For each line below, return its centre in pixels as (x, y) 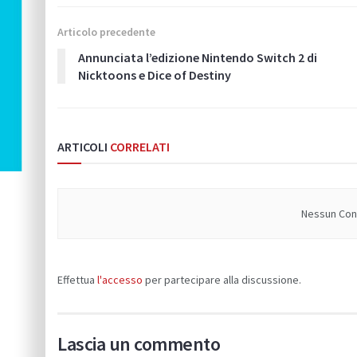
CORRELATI (139, 146)
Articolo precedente (106, 31)
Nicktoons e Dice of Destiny (155, 75)
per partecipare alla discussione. (222, 279)
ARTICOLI (82, 146)
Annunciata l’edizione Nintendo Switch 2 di (198, 57)
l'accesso (120, 279)
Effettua (77, 279)
